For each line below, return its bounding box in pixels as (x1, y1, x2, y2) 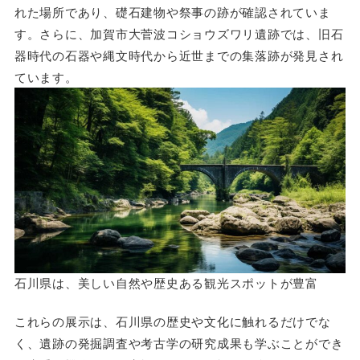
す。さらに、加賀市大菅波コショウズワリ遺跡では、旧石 (14, 24, 344, 42)
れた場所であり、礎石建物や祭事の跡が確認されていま (14, 2, 331, 20)
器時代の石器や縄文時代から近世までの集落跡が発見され (14, 46, 344, 63)
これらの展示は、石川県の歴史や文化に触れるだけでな (14, 313, 331, 330)
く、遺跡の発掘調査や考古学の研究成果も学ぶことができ (14, 334, 344, 352)
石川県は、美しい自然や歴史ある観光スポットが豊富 (14, 273, 318, 291)
